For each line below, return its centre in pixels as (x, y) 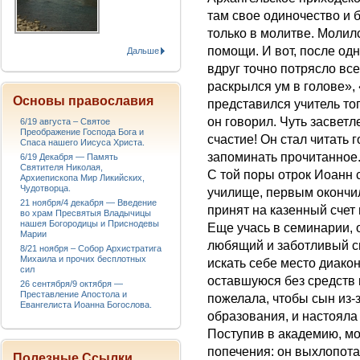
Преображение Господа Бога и (82, 132)
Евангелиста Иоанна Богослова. (86, 305)
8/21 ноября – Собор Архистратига (91, 248)
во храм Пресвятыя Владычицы (86, 213)
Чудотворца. (45, 188)
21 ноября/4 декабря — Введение (88, 202)
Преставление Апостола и (74, 294)
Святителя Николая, (61, 167)
